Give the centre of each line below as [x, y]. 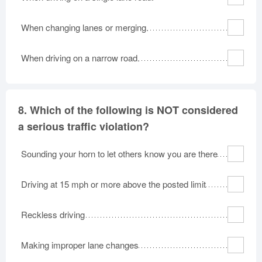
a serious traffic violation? [84, 126]
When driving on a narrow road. [80, 57]
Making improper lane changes [80, 244]
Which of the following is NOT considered [134, 110]
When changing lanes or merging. [85, 27]
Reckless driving [53, 214]
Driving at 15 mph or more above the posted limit [113, 184]
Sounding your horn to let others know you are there [119, 153]
